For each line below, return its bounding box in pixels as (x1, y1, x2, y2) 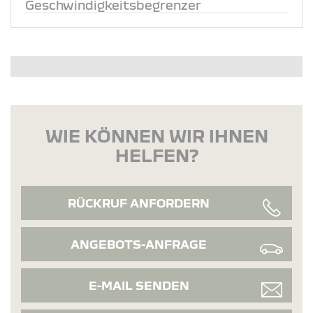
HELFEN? (115, 145, 198, 165)
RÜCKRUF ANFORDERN (68, 196, 210, 210)
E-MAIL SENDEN (88, 278, 189, 292)
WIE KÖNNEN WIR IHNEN (45, 125, 268, 145)
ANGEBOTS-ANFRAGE (71, 237, 207, 251)
